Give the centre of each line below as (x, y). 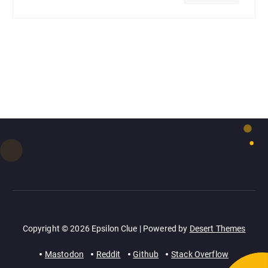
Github (146, 254)
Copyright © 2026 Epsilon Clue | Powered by (106, 228)
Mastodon (64, 254)
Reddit (108, 254)
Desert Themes (217, 228)
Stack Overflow (200, 254)
